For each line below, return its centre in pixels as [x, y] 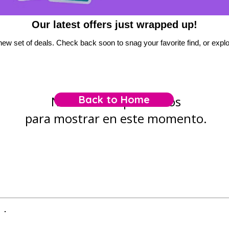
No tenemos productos [116, 102]
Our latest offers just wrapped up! [116, 25]
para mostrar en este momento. [116, 119]
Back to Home [114, 100]
